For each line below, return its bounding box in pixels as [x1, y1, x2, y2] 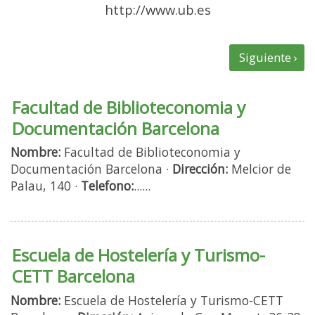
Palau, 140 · [11, 177, 81, 195]
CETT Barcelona [12, 264, 135, 288]
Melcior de [228, 160, 291, 178]
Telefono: [81, 177, 134, 195]
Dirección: [172, 160, 228, 178]
